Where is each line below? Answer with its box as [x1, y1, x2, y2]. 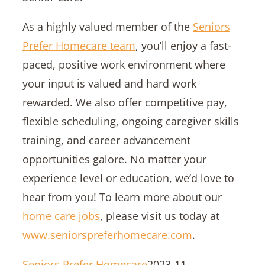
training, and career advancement [22, 133, 190, 148]
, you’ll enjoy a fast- [135, 38, 231, 53]
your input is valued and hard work [22, 76, 196, 91]
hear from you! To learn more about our [22, 190, 222, 205]
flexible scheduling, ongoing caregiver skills [22, 114, 239, 129]
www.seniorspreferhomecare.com [22, 228, 192, 243]
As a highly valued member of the [22, 20, 193, 34]
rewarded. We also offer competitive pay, [22, 95, 227, 110]
